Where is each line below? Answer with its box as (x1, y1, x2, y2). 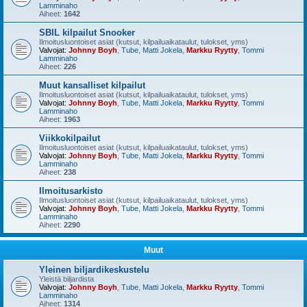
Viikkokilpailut (39, 133, 100, 143)
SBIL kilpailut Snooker (39, 27, 135, 38)
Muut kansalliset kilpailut (39, 80, 145, 90)
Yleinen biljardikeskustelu (39, 265, 149, 275)
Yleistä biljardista (39, 275, 94, 283)
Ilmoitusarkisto (39, 186, 103, 196)
